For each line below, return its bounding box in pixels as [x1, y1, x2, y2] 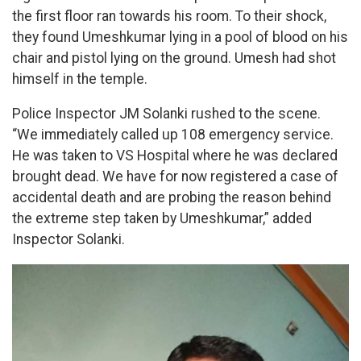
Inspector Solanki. [12, 231, 125, 248]
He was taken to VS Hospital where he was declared [12, 147, 338, 164]
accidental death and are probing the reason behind [12, 189, 331, 206]
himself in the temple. [12, 70, 147, 87]
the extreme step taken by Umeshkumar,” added [12, 210, 312, 227]
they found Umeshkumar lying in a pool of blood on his [12, 28, 348, 45]
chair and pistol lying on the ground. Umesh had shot [12, 49, 336, 66]
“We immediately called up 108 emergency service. [12, 127, 334, 143]
